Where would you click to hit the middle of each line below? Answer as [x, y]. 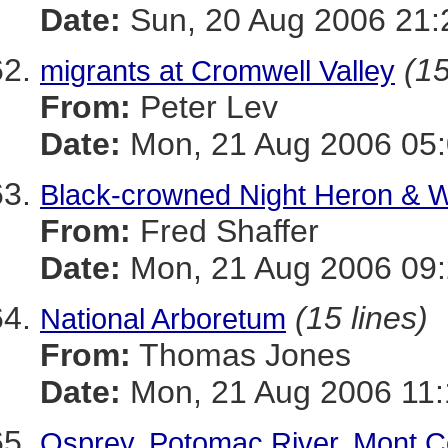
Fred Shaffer [225, 231]
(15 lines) [361, 318]
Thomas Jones [241, 355]
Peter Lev [204, 107]
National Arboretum [163, 318]
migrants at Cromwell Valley [217, 70]
